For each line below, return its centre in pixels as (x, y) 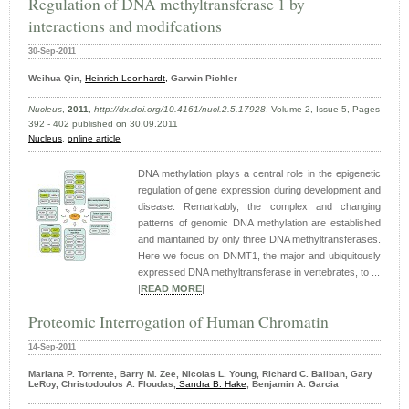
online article (94, 139)
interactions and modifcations (125, 26)
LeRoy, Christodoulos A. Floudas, (102, 384)
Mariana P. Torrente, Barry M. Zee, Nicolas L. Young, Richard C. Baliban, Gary (200, 374)
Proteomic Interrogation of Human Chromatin (178, 322)
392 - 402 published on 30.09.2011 (103, 124)
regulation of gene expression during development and (259, 190)
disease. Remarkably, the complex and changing (259, 207)
